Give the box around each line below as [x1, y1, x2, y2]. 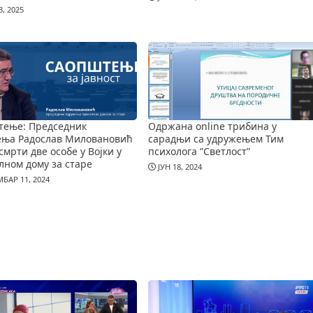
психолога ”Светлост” [147, 144, 250, 158]
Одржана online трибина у [147, 119, 277, 133]
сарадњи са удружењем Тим [147, 131, 284, 145]
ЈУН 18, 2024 [155, 161, 202, 173]
